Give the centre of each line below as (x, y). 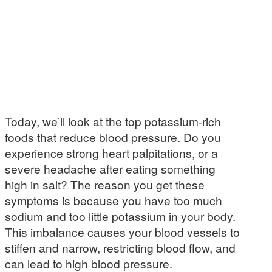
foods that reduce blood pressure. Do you (113, 137)
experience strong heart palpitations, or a (111, 153)
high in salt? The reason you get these (105, 184)
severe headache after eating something (110, 168)
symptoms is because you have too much (114, 200)
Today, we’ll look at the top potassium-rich (113, 121)
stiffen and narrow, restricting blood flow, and (120, 247)
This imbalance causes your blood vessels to (122, 232)
